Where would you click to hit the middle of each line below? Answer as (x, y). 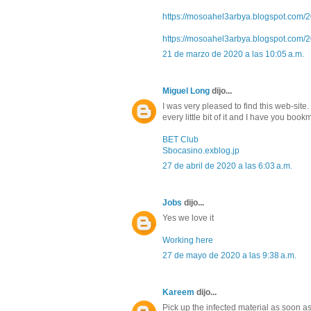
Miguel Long (186, 91)
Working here (188, 241)
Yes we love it (188, 218)
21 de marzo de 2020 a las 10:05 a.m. (233, 54)
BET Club (180, 140)
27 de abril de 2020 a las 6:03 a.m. (227, 166)
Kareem (178, 293)
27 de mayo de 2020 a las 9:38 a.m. (229, 256)
